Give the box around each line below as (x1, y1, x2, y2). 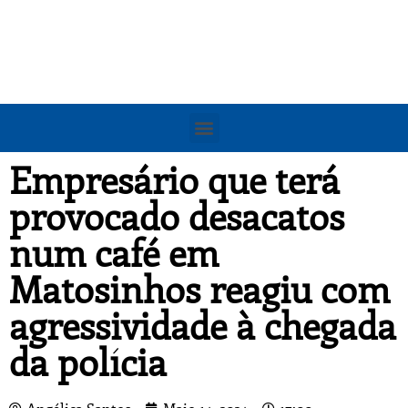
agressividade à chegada (9, 300, 396, 349)
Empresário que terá (9, 154, 340, 203)
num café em (9, 227, 219, 276)
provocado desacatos (9, 190, 344, 240)
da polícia (9, 336, 167, 385)
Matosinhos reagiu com (9, 263, 390, 312)
